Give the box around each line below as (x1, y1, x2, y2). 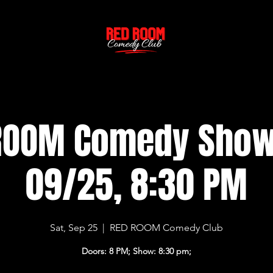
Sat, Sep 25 (49, 221, 97, 233)
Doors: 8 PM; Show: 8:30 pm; (81, 245, 191, 257)
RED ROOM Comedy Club (109, 221, 223, 233)
